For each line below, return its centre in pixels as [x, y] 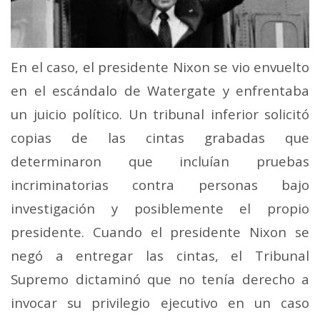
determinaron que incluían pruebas [160, 161]
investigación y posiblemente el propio [160, 209]
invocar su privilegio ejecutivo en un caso [160, 303]
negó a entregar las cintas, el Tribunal [160, 256]
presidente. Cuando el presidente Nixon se [160, 232]
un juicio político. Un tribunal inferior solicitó [160, 114]
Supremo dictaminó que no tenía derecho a [160, 279]
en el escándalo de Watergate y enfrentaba [160, 91]
